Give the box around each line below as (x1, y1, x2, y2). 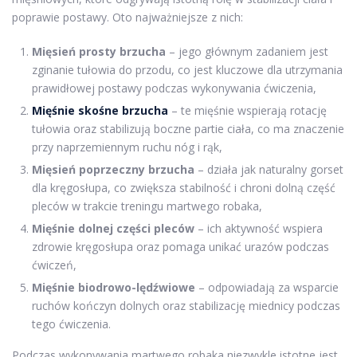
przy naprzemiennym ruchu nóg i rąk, (32, 139, 222, 155)
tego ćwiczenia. (32, 316, 111, 331)
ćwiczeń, (32, 257, 76, 273)
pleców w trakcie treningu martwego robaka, (32, 198, 262, 214)
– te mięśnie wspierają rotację (168, 102, 327, 118)
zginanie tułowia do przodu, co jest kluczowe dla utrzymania (32, 61, 343, 77)
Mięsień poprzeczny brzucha (32, 161, 194, 177)
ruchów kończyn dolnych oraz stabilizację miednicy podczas (32, 297, 340, 313)
